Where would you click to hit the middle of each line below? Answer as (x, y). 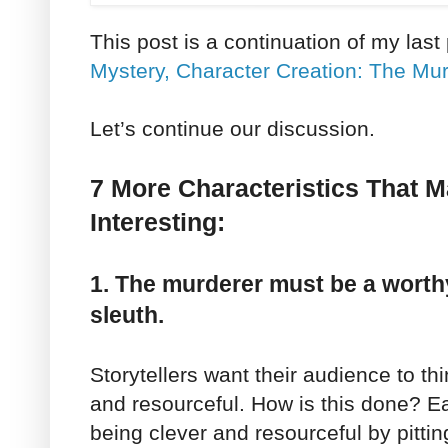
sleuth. (127, 314)
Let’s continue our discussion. (232, 128)
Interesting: (157, 222)
